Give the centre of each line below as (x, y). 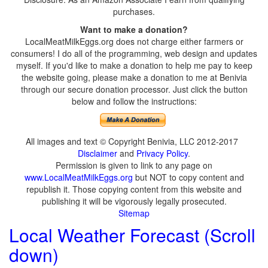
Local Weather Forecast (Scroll (132, 235)
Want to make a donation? (134, 29)
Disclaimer (98, 153)
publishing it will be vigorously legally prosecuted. (134, 201)
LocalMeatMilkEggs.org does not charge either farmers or (134, 41)
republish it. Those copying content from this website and (134, 189)
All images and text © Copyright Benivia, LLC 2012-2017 (134, 141)
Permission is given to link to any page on (134, 165)
